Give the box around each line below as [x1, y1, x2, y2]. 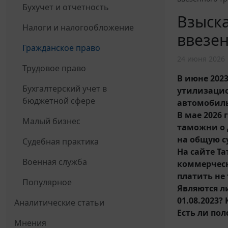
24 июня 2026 [177, 53, 225, 64]
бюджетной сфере [22, 95, 95, 107]
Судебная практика [22, 136, 99, 148]
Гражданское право [22, 42, 100, 54]
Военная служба [22, 156, 87, 168]
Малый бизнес [22, 116, 80, 127]
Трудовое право [22, 63, 86, 74]
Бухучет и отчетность [22, 2, 109, 13]
